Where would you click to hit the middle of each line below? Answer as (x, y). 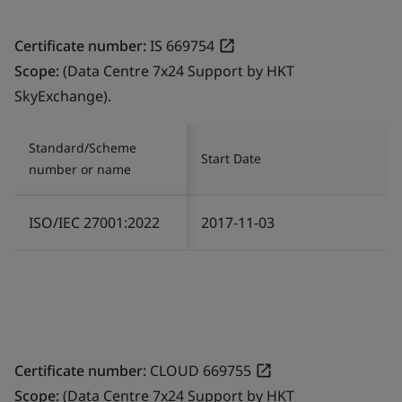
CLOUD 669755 (201, 370)
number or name (80, 169)
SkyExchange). (63, 96)
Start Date (231, 158)
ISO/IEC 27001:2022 (94, 222)
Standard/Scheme (83, 147)
